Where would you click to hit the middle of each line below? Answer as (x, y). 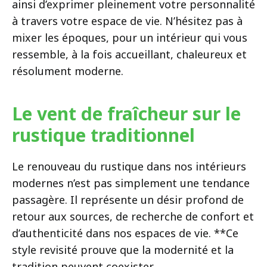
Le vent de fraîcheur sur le (126, 113)
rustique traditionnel (106, 135)
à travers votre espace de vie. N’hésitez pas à (127, 21)
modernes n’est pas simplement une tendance (131, 183)
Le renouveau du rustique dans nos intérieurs (129, 166)
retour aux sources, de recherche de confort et (133, 216)
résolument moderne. (68, 71)
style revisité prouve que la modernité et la (123, 249)
